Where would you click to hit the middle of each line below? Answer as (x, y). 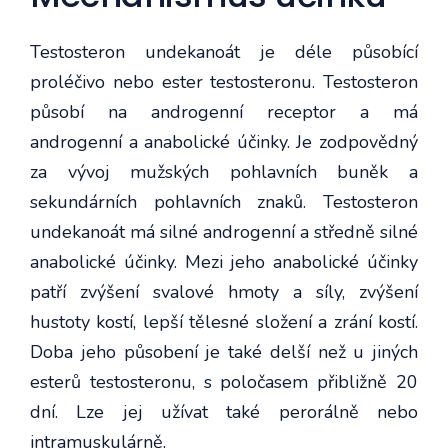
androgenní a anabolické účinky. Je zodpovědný (224, 141)
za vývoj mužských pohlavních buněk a (224, 171)
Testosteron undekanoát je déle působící (224, 51)
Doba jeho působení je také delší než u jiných (224, 351)
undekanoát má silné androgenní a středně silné (224, 231)
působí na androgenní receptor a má (224, 111)
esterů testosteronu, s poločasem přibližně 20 (224, 381)
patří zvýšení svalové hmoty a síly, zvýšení (224, 291)
